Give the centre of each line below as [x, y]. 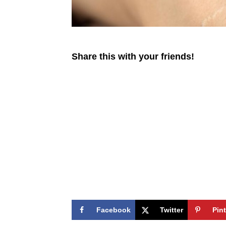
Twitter [172, 210]
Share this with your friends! [133, 57]
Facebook [114, 210]
